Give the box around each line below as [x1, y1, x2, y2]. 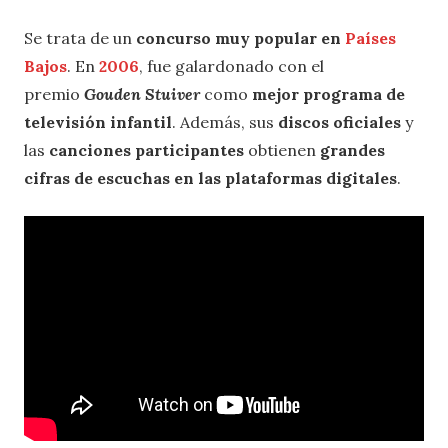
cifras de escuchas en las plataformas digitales [24, 167, 397, 188]
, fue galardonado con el [139, 55, 324, 76]
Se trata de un [24, 27, 136, 48]
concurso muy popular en [136, 27, 345, 48]
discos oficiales [278, 111, 405, 132]
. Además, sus [172, 111, 278, 132]
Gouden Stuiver [84, 83, 200, 104]
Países [345, 27, 396, 48]
